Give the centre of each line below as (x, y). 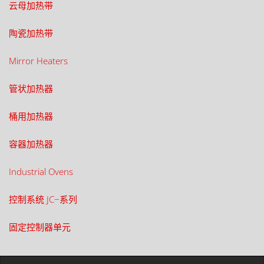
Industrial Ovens (41, 171)
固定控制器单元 (40, 227)
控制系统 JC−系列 (43, 199)
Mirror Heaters (38, 61)
